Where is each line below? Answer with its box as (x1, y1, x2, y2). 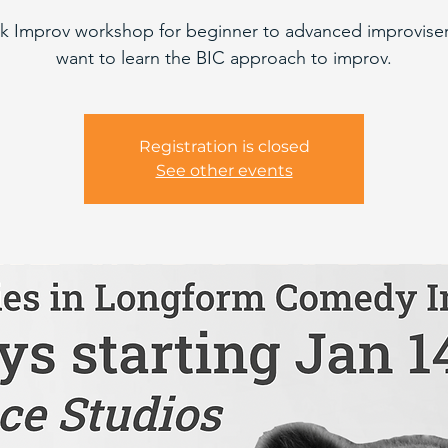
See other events (155, 161, 293, 180)
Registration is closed (138, 137, 310, 156)
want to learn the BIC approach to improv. (56, 47, 392, 69)
